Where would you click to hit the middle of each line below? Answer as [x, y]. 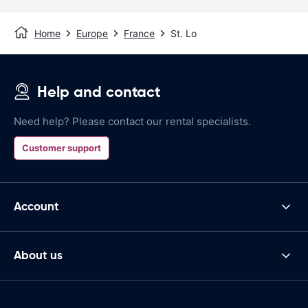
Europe [92, 33]
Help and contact [99, 91]
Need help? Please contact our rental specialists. [132, 121]
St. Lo [184, 33]
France [139, 33]
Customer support [62, 147]
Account [36, 207]
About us [38, 255]
